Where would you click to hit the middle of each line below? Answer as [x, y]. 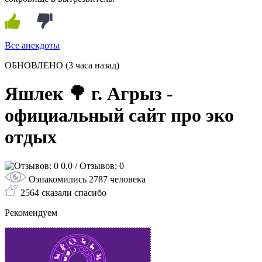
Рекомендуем [31, 212]
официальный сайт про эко [119, 116]
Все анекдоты [32, 45]
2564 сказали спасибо [63, 192]
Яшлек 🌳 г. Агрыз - [89, 94]
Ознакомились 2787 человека [87, 179]
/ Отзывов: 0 [99, 166]
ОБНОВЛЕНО [34, 65]
